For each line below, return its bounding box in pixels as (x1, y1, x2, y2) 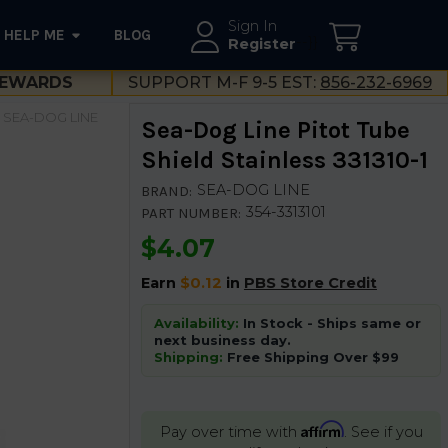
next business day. (153, 331, 291, 348)
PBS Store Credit (243, 273, 377, 292)
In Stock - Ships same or (238, 314, 421, 331)
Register (228, 35, 297, 53)
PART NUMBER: (140, 203, 241, 222)
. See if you (343, 422, 423, 441)
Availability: (153, 314, 239, 331)
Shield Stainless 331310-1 (140, 145, 428, 174)
